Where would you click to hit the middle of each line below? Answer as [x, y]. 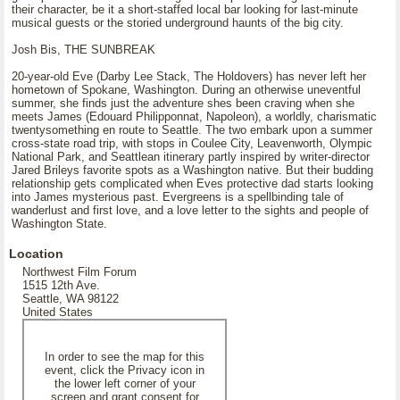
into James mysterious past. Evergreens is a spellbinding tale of [178, 197]
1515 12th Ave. [61, 285]
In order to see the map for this [125, 357]
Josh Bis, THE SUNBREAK [83, 50]
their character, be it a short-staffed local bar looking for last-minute [185, 9]
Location [36, 254]
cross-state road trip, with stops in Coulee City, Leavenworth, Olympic [192, 143]
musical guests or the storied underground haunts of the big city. [178, 23]
